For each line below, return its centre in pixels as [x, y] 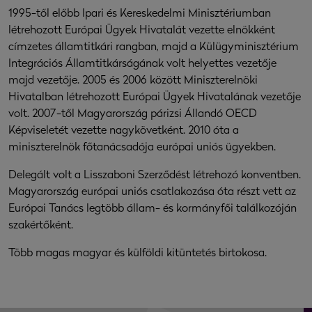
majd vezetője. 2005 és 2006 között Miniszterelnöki [133, 81]
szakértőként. [41, 226]
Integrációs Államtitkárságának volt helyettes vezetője [142, 64]
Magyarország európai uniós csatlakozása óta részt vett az [152, 192]
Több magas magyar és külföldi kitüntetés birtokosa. [138, 253]
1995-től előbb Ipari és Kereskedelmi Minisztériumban [140, 14]
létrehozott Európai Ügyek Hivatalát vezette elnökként [142, 31]
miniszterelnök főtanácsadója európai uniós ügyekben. [142, 148]
